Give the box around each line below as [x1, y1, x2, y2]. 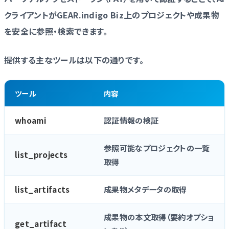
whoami [15, 114, 46, 126]
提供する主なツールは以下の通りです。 [4, 53, 144, 66]
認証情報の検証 [104, 114, 159, 126]
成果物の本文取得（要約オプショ [104, 211, 214, 222]
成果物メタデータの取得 [104, 183, 187, 195]
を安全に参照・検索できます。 [4, 25, 108, 37]
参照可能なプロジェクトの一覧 [104, 142, 210, 153]
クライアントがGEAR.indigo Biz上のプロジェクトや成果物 [4, 8, 219, 21]
